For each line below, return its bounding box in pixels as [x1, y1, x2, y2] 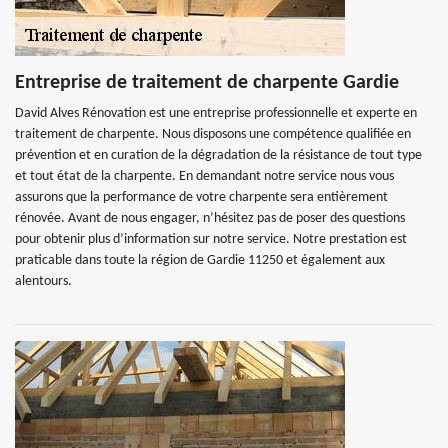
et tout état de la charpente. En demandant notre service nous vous [15, 169, 394, 184]
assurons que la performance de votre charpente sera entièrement [15, 190, 388, 205]
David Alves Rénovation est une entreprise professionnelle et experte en [15, 106, 417, 121]
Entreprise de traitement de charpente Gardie [15, 73, 399, 93]
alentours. [15, 274, 72, 289]
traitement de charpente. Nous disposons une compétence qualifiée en [15, 127, 411, 142]
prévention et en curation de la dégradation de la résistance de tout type [15, 148, 422, 163]
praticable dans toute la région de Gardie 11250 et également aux [15, 253, 385, 268]
